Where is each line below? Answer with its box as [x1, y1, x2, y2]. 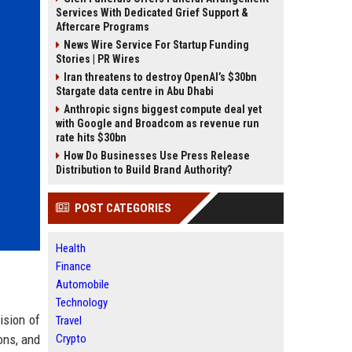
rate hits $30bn [56, 131, 126, 144]
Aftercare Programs [56, 20, 149, 33]
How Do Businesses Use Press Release [64, 149, 250, 162]
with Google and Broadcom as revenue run [56, 117, 259, 130]
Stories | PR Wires [56, 53, 140, 65]
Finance [56, 259, 91, 273]
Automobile [56, 277, 109, 291]
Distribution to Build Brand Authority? [56, 163, 232, 176]
